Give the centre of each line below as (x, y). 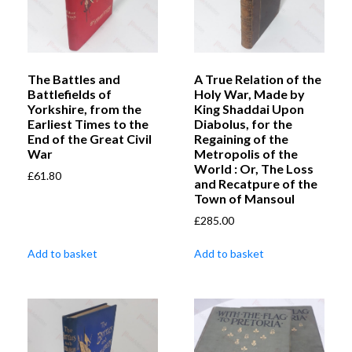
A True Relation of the (258, 79)
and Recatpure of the (256, 183)
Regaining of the (241, 138)
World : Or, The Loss (254, 168)
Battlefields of (70, 93)
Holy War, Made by (249, 93)
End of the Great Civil (90, 138)
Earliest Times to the (88, 123)
